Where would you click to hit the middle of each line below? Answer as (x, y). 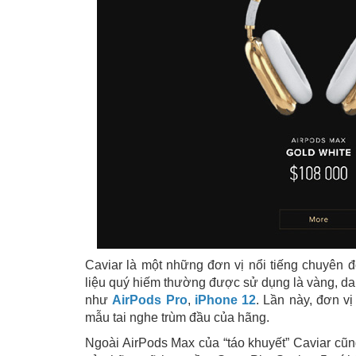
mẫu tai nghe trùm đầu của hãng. (177, 317)
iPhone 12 (225, 300)
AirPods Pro (150, 300)
